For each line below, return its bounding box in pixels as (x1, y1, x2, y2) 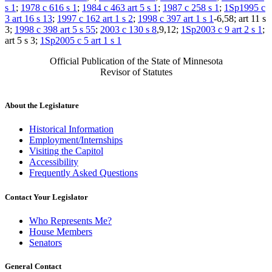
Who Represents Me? (29, 215, 112, 226)
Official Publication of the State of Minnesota (49, 56, 223, 67)
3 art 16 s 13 (5, 13, 52, 24)
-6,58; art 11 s (214, 13, 266, 24)
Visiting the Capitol (29, 146, 103, 157)
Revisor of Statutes (100, 67, 172, 78)
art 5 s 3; (5, 35, 40, 46)
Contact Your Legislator (5, 192, 88, 202)
